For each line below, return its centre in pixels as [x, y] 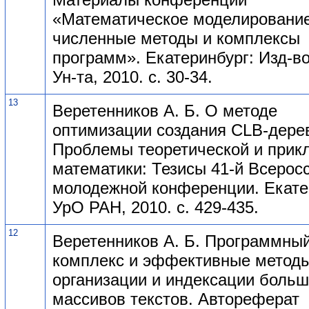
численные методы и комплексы [176, 38]
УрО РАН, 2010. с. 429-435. [156, 207]
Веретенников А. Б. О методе [165, 110]
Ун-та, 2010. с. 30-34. [132, 77]
